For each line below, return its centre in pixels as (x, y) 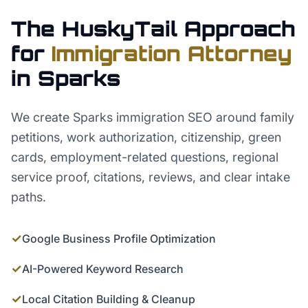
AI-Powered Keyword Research (103, 269)
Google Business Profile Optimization (119, 239)
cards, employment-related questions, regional (145, 157)
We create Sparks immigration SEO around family (153, 117)
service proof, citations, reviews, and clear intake (151, 177)
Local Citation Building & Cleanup (109, 299)
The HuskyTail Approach (153, 29)
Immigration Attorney (172, 53)
